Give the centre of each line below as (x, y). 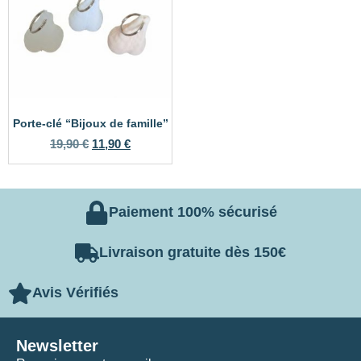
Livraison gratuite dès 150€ (193, 252)
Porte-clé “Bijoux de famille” (90, 123)
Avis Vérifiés (75, 293)
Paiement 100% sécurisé (193, 212)
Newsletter (57, 345)
